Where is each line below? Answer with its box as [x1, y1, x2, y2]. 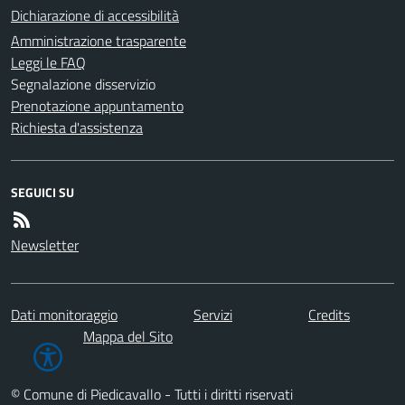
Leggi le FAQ [11, 51, 86, 73]
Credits [308, 303, 350, 325]
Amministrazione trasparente [11, 29, 186, 52]
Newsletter [11, 233, 79, 256]
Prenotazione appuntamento [11, 94, 184, 117]
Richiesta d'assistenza [11, 116, 143, 138]
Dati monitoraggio [11, 303, 118, 325]
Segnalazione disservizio [11, 72, 155, 95]
